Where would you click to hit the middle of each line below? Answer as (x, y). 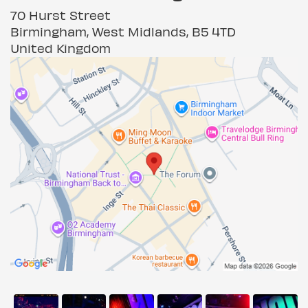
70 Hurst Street (60, 15)
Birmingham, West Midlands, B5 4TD (123, 31)
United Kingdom (60, 48)
